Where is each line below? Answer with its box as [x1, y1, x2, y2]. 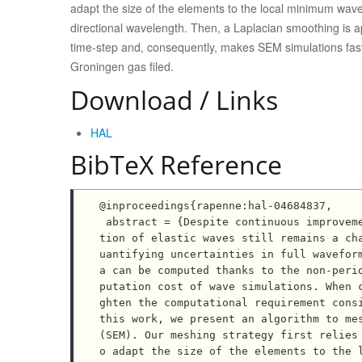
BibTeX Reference [70, 147, 282, 182]
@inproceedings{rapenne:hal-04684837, [99, 199, 332, 212]
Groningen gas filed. [70, 58, 174, 74]
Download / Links [70, 82, 278, 117]
